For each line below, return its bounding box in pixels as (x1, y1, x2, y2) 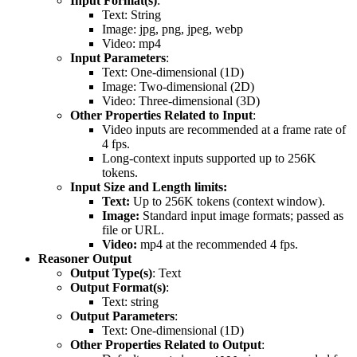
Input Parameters (70, 50, 166, 65)
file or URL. (102, 222, 164, 237)
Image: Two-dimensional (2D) (102, 79, 254, 93)
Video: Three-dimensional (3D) (102, 93, 260, 108)
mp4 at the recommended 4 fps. (137, 237, 298, 251)
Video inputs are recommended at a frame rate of (102, 122, 346, 136)
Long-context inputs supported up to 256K (102, 151, 316, 165)
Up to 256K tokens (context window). (130, 194, 325, 208)
